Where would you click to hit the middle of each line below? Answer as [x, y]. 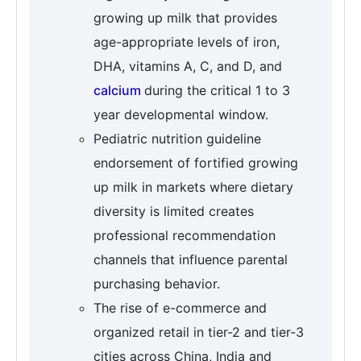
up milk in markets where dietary [193, 187]
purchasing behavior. [157, 284]
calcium [119, 91]
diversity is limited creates [174, 212]
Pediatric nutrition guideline [177, 139]
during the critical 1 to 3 [217, 91]
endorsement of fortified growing [196, 163]
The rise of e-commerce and [180, 308]
